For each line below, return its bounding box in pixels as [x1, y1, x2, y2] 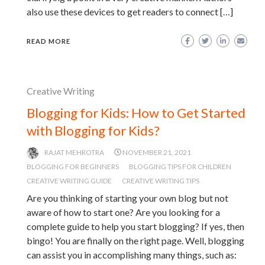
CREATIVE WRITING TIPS [122, 176, 199, 185]
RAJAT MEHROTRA [44, 147, 104, 157]
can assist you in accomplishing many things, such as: [27, 248, 237, 260]
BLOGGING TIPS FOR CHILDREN [129, 161, 231, 171]
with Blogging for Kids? [27, 122, 160, 138]
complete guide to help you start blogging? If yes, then [27, 220, 244, 232]
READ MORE [27, 37, 70, 45]
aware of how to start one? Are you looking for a [27, 206, 220, 218]
